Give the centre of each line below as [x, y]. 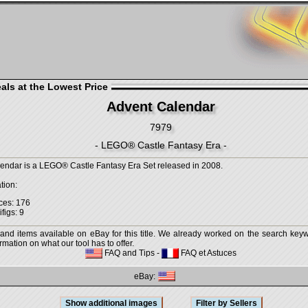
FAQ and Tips [129, 253]
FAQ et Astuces [208, 253]
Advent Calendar [161, 107]
